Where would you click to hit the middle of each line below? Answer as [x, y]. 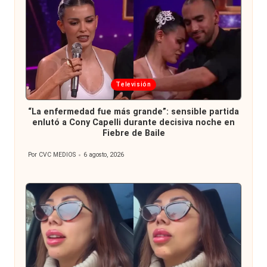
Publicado [41, 159]
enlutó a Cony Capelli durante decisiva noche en [133, 123]
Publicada [54, 83]
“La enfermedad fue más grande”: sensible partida [133, 112]
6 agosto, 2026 [104, 155]
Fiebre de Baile [133, 133]
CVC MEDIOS [58, 155]
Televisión [133, 85]
